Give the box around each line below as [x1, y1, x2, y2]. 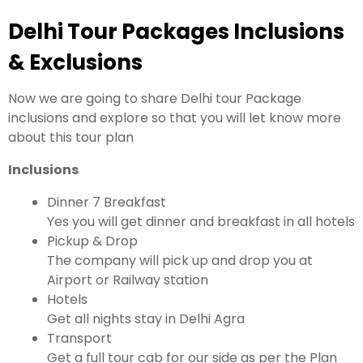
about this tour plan [8, 128, 134, 147]
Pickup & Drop [47, 232, 138, 251]
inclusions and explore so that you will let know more [8, 109, 341, 128]
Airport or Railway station [47, 271, 208, 290]
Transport [47, 329, 112, 348]
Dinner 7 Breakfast [47, 193, 166, 212]
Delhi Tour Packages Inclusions [8, 17, 344, 47]
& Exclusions [8, 48, 143, 78]
